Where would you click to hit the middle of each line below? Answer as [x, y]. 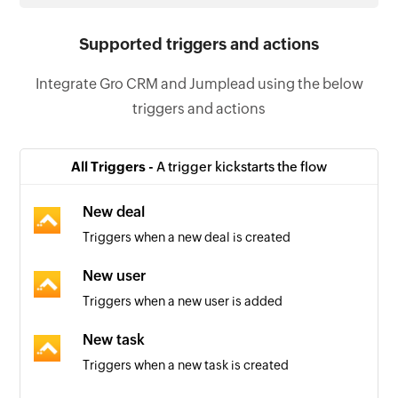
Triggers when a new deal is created [187, 237]
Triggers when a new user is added [183, 301]
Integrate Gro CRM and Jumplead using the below [199, 84]
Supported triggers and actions [199, 44]
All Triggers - [114, 166]
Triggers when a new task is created [186, 365]
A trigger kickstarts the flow [242, 166]
